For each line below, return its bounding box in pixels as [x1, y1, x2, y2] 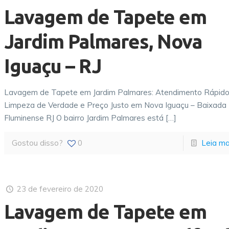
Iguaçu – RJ [4, 55, 102, 77]
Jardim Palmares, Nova [4, 31, 202, 52]
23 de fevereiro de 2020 [17, 184, 104, 194]
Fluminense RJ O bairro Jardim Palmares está [4, 113, 164, 123]
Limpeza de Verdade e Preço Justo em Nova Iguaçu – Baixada [4, 100, 227, 110]
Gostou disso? [12, 138, 63, 148]
